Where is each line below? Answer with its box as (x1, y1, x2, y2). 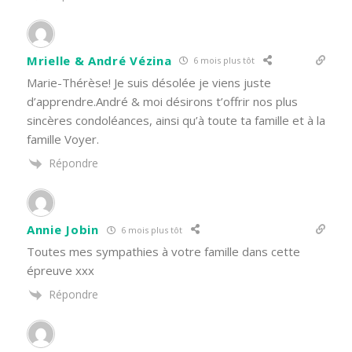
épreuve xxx (27, 262, 94, 279)
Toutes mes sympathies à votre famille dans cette (27, 244, 300, 260)
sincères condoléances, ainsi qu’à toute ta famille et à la (27, 112, 325, 128)
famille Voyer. (27, 130, 99, 147)
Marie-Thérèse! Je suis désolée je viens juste (27, 74, 271, 90)
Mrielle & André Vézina (27, 52, 172, 68)
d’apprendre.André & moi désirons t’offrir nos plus (27, 93, 298, 109)
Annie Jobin (27, 222, 99, 238)
